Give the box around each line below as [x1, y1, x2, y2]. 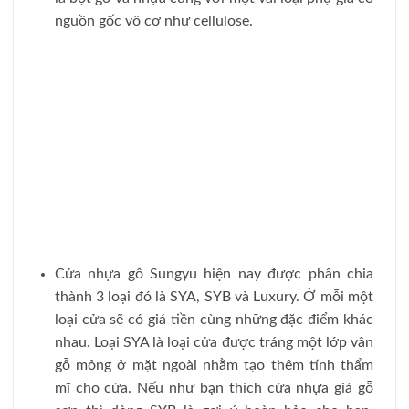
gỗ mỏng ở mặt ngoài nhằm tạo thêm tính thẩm [54, 358, 373, 373]
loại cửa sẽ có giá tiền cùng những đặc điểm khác [54, 312, 373, 328]
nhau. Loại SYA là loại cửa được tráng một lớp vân [54, 335, 373, 351]
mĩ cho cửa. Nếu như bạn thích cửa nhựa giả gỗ [54, 381, 373, 396]
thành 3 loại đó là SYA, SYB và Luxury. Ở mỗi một [54, 289, 373, 305]
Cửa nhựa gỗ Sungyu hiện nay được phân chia [54, 267, 373, 282]
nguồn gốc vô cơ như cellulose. [54, 14, 253, 29]
